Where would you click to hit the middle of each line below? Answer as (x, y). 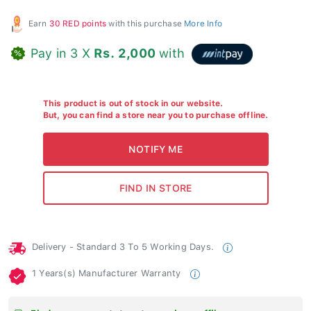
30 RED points (78, 20)
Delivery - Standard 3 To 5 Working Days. (125, 244)
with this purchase (145, 20)
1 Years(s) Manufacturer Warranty (108, 270)
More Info (203, 20)
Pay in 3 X (62, 50)
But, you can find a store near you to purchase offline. (155, 112)
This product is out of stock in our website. (133, 100)
